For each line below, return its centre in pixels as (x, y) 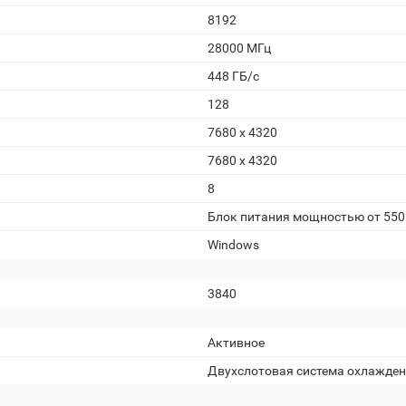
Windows (233, 245)
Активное (236, 343)
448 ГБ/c (233, 76)
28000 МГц (239, 48)
